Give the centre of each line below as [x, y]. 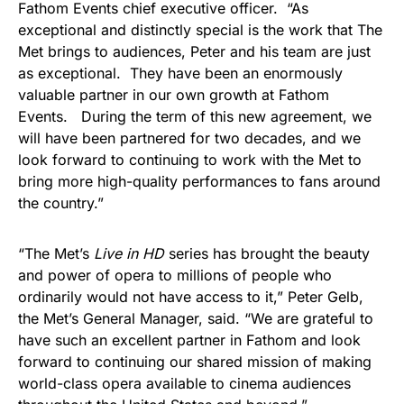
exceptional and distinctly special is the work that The [200, 30]
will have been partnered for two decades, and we [189, 138]
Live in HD [129, 253]
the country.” [61, 203]
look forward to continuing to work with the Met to [190, 160]
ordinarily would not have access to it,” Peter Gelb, [191, 297]
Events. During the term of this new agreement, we [195, 116]
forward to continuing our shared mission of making [195, 362]
